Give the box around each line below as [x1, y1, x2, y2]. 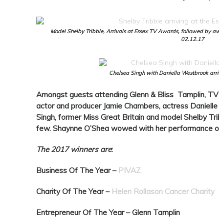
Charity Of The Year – [36, 187, 111, 197]
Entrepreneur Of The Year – [36, 208, 132, 218]
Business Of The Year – [36, 166, 118, 175]
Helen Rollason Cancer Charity [111, 187, 215, 197]
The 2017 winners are [36, 145, 111, 154]
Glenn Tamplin [132, 208, 180, 218]
